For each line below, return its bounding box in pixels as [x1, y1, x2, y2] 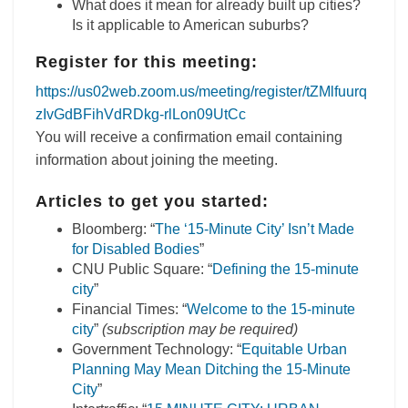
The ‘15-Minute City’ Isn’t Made [155, 221, 354, 237]
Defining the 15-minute [212, 261, 359, 277]
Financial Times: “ [72, 301, 187, 317]
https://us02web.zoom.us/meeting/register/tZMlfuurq [36, 84, 367, 99]
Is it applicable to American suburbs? [72, 17, 309, 33]
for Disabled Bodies [72, 241, 199, 257]
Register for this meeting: [36, 53, 258, 71]
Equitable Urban [241, 342, 347, 357]
